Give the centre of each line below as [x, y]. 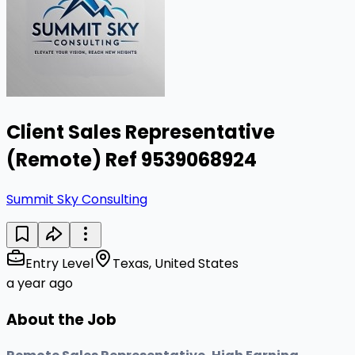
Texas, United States [176, 263]
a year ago [40, 283]
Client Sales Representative [141, 132]
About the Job [61, 319]
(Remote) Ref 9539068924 [132, 159]
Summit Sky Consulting [77, 199]
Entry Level [59, 263]
